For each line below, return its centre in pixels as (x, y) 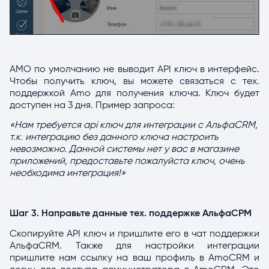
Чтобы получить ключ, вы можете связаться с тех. (134, 81)
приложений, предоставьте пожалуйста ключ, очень (127, 161)
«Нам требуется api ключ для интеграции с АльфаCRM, (134, 125)
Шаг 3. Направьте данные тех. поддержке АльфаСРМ (131, 213)
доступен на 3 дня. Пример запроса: (92, 105)
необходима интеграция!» (68, 173)
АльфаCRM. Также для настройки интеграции (134, 245)
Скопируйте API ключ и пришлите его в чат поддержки (134, 233)
